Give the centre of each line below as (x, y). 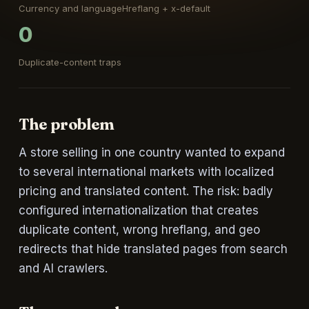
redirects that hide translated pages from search (153, 249)
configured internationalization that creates (138, 210)
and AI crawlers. (63, 268)
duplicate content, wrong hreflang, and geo (139, 230)
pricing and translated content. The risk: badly (146, 191)
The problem (66, 124)
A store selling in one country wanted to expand (151, 152)
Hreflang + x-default (166, 8)
